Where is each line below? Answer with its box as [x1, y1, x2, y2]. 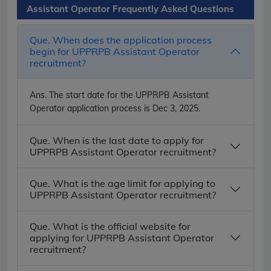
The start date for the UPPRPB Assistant [47, 89, 209, 100]
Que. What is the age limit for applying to [30, 177, 215, 189]
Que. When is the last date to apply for [30, 134, 204, 146]
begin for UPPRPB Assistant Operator [30, 45, 200, 57]
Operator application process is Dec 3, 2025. [30, 102, 200, 114]
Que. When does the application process [30, 33, 212, 46]
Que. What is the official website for [30, 220, 191, 232]
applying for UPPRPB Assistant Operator [30, 231, 214, 244]
